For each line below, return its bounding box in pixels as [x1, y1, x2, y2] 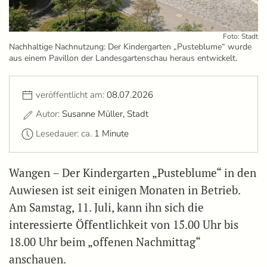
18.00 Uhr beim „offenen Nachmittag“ [9, 234, 200, 249]
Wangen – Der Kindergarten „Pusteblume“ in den [9, 165, 256, 180]
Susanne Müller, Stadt [62, 108, 148, 120]
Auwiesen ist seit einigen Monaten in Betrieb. [9, 182, 240, 197]
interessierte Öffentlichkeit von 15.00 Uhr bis [9, 217, 238, 232]
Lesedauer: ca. [36, 127, 94, 139]
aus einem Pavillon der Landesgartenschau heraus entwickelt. [9, 52, 237, 64]
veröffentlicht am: [36, 88, 107, 101]
